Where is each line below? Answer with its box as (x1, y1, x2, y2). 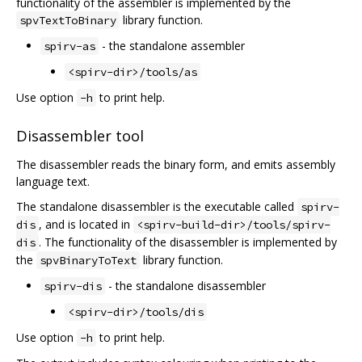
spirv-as (44, 38, 95, 53)
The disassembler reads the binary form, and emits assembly (16, 157, 335, 173)
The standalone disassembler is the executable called (16, 199, 297, 215)
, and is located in (39, 217, 133, 233)
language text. (16, 174, 90, 190)
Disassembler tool (16, 126, 144, 146)
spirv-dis (44, 279, 102, 294)
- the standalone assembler (99, 37, 245, 53)
